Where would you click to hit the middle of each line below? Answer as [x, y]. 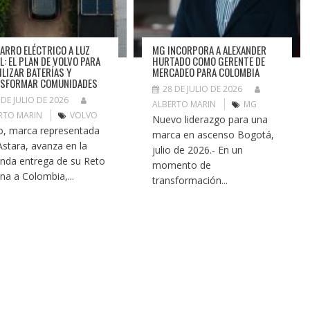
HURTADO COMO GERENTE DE [209, 61]
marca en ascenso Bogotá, [213, 134]
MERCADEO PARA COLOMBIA [206, 72]
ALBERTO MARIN [184, 104]
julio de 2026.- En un [198, 149]
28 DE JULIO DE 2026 [203, 89]
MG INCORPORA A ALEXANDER [210, 49]
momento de [182, 165]
